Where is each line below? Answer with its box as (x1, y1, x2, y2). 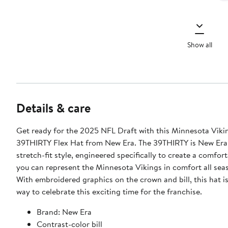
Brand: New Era (37, 206, 92, 218)
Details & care (16, 99, 91, 117)
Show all (187, 39, 212, 50)
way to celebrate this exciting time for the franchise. (16, 186, 202, 197)
